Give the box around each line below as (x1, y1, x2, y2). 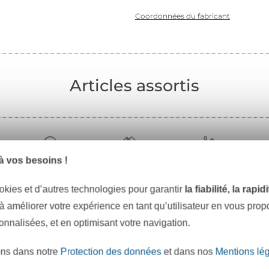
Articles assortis (70, 76, 199, 96)
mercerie (186, 169, 234, 183)
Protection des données (60, 246, 162, 257)
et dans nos (161, 246, 216, 257)
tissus (35, 169, 65, 183)
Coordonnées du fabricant (134, 11, 230, 21)
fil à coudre (95, 169, 156, 183)
